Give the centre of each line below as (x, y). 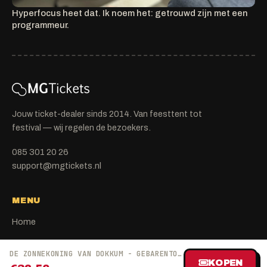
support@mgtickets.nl (57, 166)
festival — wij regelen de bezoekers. (81, 128)
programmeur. (41, 25)
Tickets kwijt (36, 242)
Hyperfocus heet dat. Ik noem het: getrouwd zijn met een (130, 13)
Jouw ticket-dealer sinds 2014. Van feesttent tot (107, 114)
